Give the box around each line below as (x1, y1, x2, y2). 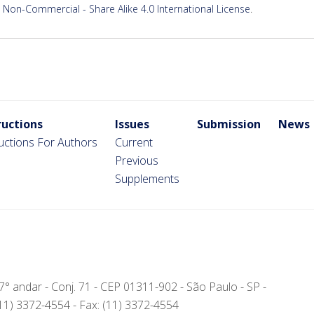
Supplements (115, 170, 179, 186)
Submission (197, 116, 261, 132)
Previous (115, 152, 158, 168)
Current (115, 134, 153, 150)
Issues (115, 116, 149, 132)
